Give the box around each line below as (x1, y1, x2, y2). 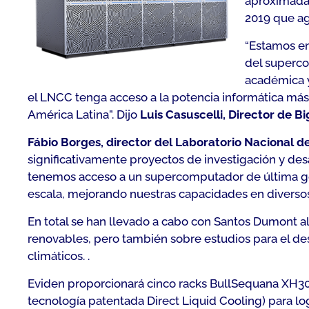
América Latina (28, 108, 109, 121)
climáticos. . (28, 249, 90, 263)
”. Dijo (109, 108, 140, 121)
